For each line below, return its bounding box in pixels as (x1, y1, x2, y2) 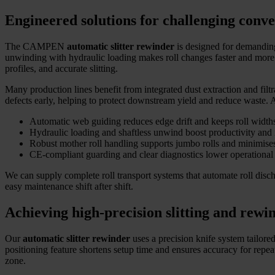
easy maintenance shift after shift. (5, 180, 133, 192)
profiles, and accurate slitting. (5, 63, 118, 74)
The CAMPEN (5, 41, 67, 52)
